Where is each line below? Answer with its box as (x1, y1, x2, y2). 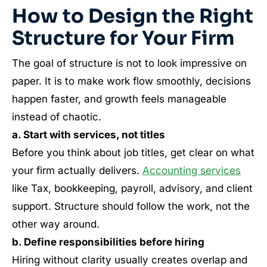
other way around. (12, 218, 100, 230)
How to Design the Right (12, 4, 253, 28)
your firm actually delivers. (12, 164, 142, 176)
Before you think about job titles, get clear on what (12, 147, 254, 159)
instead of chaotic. (12, 111, 101, 123)
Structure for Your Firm (12, 26, 234, 50)
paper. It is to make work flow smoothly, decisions (12, 75, 251, 87)
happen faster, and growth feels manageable (12, 93, 226, 105)
